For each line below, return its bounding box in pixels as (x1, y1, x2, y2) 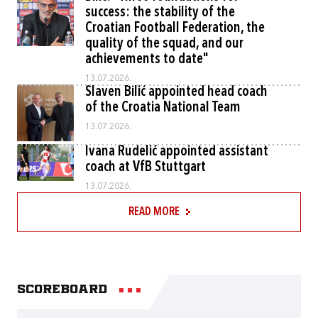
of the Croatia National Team (85, 101, 241, 115)
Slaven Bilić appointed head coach (85, 85, 268, 99)
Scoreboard (17, 284, 107, 295)
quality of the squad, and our (85, 37, 243, 51)
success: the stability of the (85, 6, 235, 20)
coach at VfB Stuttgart (85, 160, 206, 175)
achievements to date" (85, 53, 209, 67)
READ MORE (128, 207, 180, 218)
